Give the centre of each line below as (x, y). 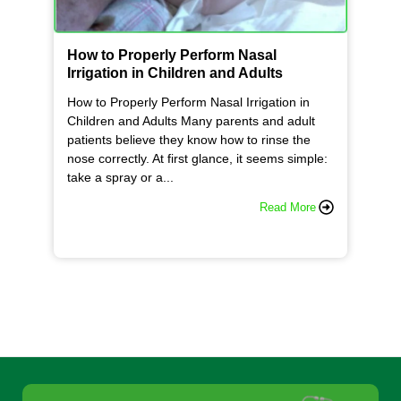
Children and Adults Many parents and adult (191, 121)
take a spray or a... (120, 178)
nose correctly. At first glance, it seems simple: (197, 159)
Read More (288, 208)
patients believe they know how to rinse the (189, 140)
